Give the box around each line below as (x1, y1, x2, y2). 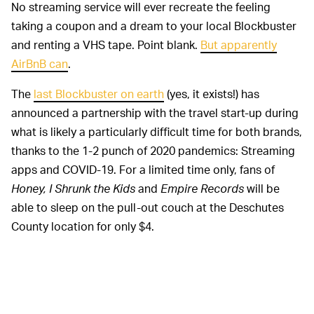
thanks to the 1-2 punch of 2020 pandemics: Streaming (11, 142, 295, 158)
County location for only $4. (11, 218, 154, 233)
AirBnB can (11, 55, 68, 71)
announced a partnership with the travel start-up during (11, 104, 299, 120)
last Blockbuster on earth (34, 86, 164, 101)
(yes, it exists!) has (164, 86, 259, 101)
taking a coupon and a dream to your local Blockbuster (11, 18, 296, 33)
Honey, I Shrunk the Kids (11, 180, 138, 196)
